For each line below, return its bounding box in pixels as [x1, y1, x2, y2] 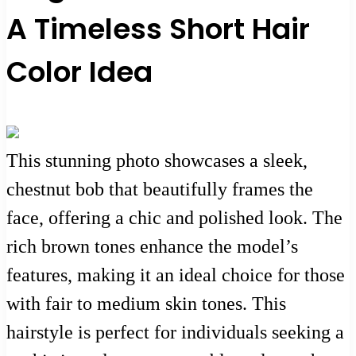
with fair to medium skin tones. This [6, 292, 286, 314]
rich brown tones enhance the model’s [6, 235, 298, 257]
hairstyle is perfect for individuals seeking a [6, 321, 344, 342]
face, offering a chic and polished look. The [6, 207, 342, 228]
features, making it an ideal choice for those [6, 264, 345, 285]
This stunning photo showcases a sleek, [6, 149, 308, 171]
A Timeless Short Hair [6, 8, 310, 49]
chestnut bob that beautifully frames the [6, 178, 313, 199]
